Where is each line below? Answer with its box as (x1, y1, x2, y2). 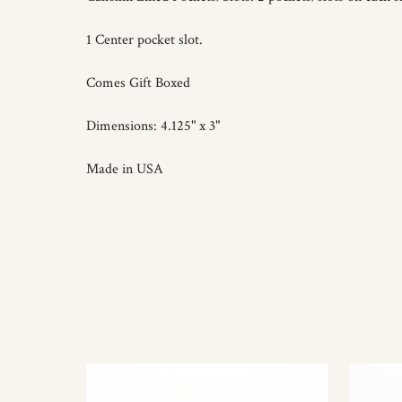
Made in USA (86, 160, 163, 179)
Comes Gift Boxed (86, 74, 190, 92)
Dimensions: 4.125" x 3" (86, 117, 220, 135)
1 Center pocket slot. (86, 31, 203, 49)
